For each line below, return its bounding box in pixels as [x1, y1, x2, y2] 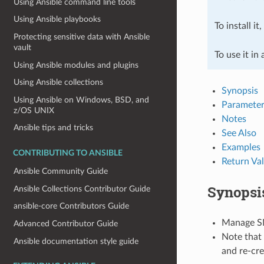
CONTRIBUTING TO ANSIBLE [13, 149, 123, 158]
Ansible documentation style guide [14, 236, 139, 246]
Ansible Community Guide [14, 167, 108, 176]
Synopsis [221, 85, 258, 95]
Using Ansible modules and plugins [14, 60, 139, 70]
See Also [221, 128, 256, 138]
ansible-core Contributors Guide [14, 202, 130, 211]
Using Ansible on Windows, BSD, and [14, 95, 150, 104]
